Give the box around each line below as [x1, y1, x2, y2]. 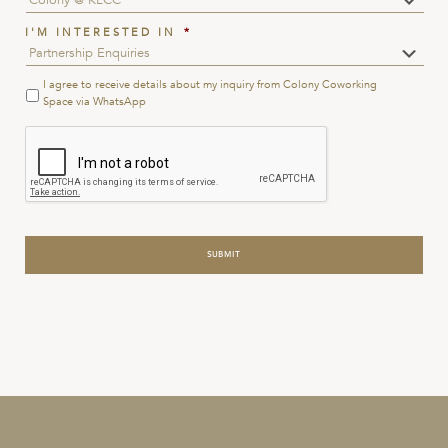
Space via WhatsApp [43, 93, 146, 109]
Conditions [25, 104, 111, 120]
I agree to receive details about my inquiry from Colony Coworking [43, 76, 377, 92]
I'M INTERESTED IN [25, 24, 176, 40]
